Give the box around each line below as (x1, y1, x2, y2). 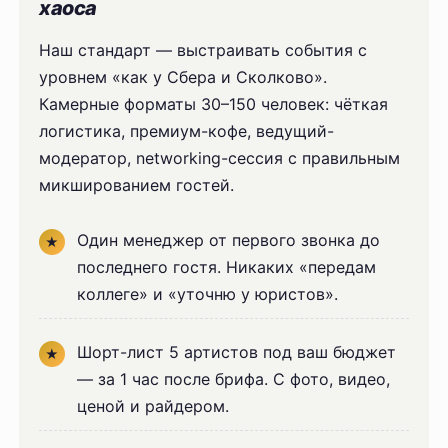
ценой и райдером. (77, 395, 230, 416)
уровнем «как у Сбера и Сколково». (39, 66, 328, 87)
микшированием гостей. (39, 174, 235, 195)
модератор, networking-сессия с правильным (39, 147, 401, 168)
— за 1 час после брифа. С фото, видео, (77, 368, 391, 389)
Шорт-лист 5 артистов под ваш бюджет (77, 341, 397, 362)
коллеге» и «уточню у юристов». (77, 283, 339, 304)
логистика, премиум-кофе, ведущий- (39, 120, 335, 141)
